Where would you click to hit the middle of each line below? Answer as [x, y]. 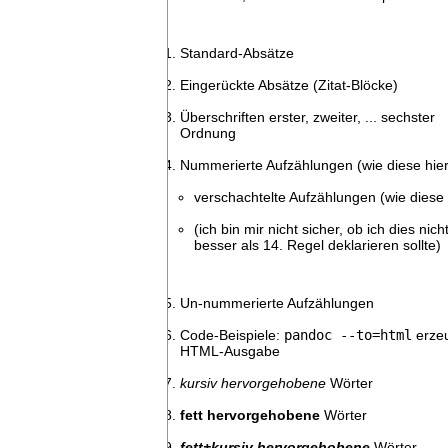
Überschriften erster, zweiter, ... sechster [308, 117]
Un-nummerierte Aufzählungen [277, 303]
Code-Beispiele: [232, 335]
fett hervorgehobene [250, 415]
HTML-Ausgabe [230, 351]
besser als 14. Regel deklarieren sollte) [318, 245]
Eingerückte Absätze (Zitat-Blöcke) [289, 85]
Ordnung [208, 133]
